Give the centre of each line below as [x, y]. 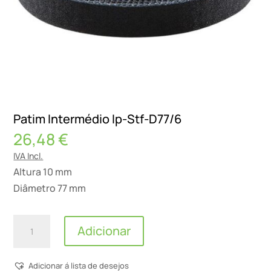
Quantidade [40, 222]
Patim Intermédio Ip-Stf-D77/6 [98, 119]
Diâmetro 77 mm [50, 188]
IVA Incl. [28, 155]
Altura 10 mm [43, 171]
